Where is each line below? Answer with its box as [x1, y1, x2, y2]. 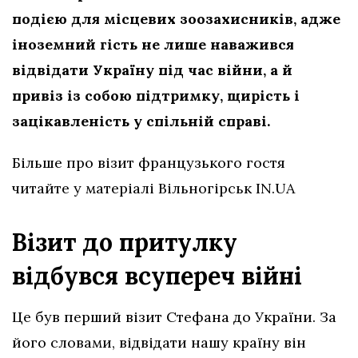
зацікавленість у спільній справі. [12, 111, 270, 130]
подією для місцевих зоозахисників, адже [12, 9, 340, 28]
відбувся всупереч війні [12, 260, 302, 291]
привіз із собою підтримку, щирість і [12, 86, 300, 105]
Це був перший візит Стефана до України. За [12, 307, 336, 326]
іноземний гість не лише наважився [12, 34, 294, 54]
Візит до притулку [12, 226, 237, 257]
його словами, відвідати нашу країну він [12, 332, 306, 352]
